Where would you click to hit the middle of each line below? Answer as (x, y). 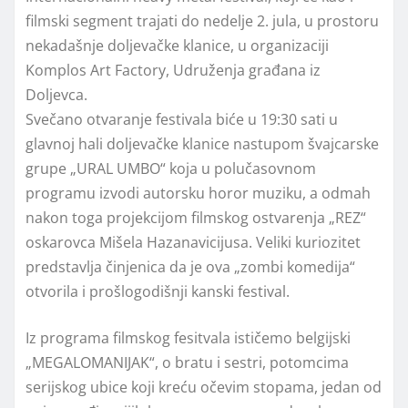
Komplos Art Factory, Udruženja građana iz (173, 71)
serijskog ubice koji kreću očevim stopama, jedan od (204, 388)
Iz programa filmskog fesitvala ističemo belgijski (188, 338)
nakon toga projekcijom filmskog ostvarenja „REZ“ (196, 218)
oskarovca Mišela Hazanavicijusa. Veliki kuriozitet (193, 243)
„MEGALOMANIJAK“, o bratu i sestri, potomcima (187, 363)
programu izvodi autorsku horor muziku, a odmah (198, 194)
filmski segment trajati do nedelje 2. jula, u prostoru (202, 21)
